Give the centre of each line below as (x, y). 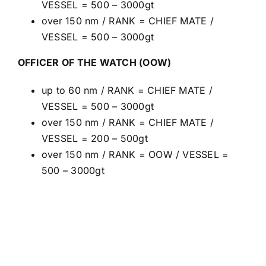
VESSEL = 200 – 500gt (94, 138)
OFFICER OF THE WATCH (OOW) (94, 62)
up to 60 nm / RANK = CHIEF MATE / (127, 90)
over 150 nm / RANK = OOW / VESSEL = (135, 154)
